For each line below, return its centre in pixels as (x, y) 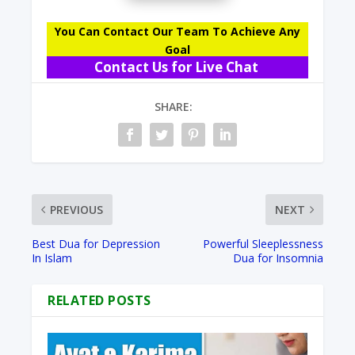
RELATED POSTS (99, 301)
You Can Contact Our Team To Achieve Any (177, 32)
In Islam (52, 258)
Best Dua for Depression (96, 244)
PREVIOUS (77, 210)
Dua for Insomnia (278, 258)
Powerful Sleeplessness (263, 244)
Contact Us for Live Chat (177, 67)
